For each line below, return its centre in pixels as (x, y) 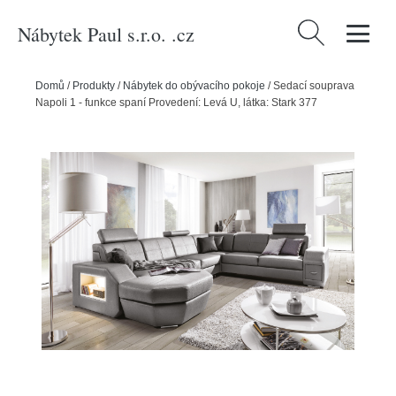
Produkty (94, 86)
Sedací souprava (314, 86)
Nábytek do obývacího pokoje (194, 86)
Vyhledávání (332, 30)
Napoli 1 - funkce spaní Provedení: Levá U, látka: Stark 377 (176, 103)
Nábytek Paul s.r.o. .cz (106, 34)
